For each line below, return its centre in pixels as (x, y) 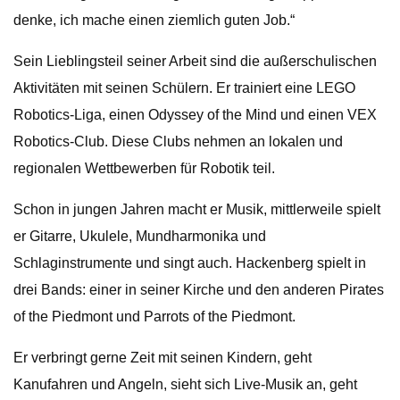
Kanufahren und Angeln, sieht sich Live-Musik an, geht (185, 384)
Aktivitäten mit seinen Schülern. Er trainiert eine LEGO (184, 88)
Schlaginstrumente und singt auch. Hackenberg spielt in (190, 263)
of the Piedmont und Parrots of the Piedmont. (154, 317)
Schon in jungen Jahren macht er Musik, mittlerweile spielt (197, 209)
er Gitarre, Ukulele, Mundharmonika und (140, 236)
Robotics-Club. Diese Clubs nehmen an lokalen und (178, 142)
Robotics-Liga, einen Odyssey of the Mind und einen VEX (195, 115)
